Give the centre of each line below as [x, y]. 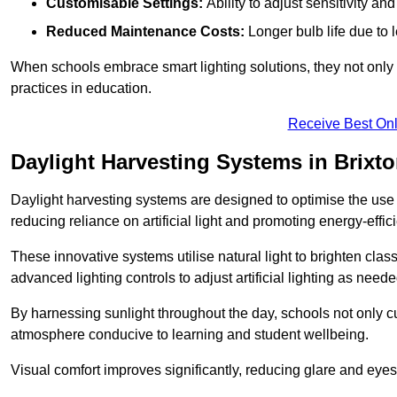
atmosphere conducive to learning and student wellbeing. [190, 334]
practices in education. [81, 88]
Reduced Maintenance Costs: [145, 31]
